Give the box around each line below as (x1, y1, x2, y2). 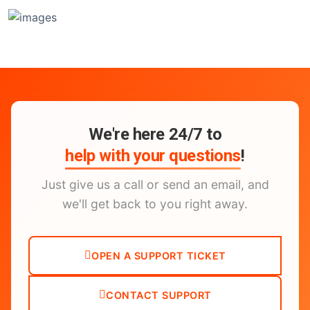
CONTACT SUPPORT (106, 289, 212, 301)
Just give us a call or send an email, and (41, 176, 269, 192)
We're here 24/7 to (88, 124, 222, 144)
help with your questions (65, 145, 241, 165)
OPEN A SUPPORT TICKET (91, 249, 226, 262)
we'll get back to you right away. (62, 196, 248, 211)
